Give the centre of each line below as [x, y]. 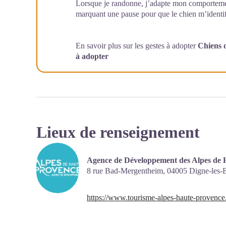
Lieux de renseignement [118, 132]
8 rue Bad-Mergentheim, [127, 171]
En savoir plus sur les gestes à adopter [137, 46]
